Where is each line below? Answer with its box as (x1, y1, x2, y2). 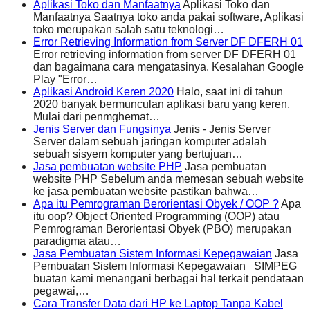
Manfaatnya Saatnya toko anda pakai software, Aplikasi (33, 10, 304, 23)
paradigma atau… (33, 235, 121, 247)
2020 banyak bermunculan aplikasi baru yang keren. (33, 98, 290, 110)
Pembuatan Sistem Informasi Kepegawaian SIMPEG (33, 259, 297, 272)
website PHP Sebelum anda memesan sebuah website (33, 172, 304, 185)
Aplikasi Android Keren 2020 (33, 85, 174, 98)
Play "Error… (33, 73, 98, 85)
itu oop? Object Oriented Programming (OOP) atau (33, 210, 280, 222)
